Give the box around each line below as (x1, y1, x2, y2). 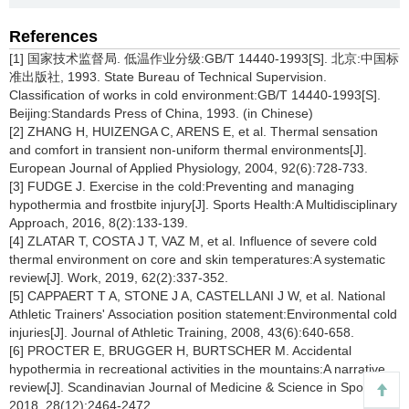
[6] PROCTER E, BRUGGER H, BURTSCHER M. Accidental (9, 343, 351, 359)
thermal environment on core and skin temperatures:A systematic (9, 252, 385, 267)
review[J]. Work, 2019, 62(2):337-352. (9, 270, 228, 286)
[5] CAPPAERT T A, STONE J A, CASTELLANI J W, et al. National (9, 288, 385, 304)
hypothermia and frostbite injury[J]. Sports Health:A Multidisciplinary (9, 197, 397, 213)
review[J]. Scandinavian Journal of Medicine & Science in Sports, (9, 380, 382, 395)
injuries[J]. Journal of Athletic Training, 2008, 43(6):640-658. (9, 325, 354, 341)
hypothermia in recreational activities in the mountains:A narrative (9, 362, 385, 377)
